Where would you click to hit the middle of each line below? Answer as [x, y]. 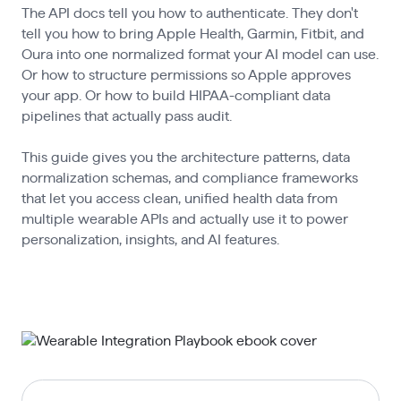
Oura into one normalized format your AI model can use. [200, 54]
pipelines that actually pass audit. [126, 116]
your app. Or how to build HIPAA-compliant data [175, 95]
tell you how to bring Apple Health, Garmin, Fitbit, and [192, 34]
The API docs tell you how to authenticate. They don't [189, 13]
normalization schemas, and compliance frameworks [189, 178]
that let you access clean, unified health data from [179, 198]
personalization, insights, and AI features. [150, 239]
